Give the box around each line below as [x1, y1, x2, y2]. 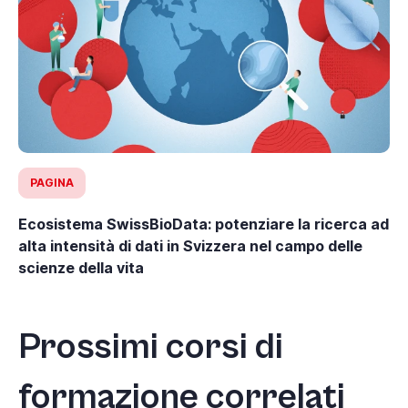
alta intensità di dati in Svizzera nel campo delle [18, 237, 362, 256]
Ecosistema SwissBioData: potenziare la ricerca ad [18, 215, 389, 234]
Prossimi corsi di [18, 326, 283, 369]
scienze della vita [18, 259, 144, 278]
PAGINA [30, 176, 74, 190]
